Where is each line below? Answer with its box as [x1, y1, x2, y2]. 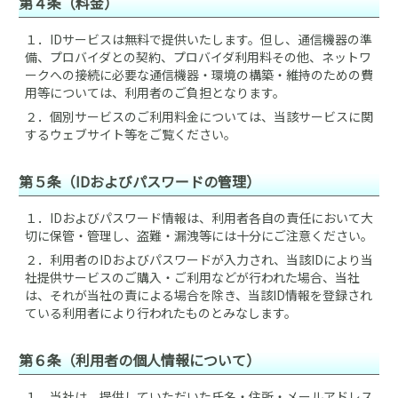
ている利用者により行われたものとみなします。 [25, 304, 297, 322]
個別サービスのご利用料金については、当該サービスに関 [50, 107, 373, 125]
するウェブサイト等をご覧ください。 [25, 125, 236, 143]
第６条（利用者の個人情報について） [19, 349, 260, 370]
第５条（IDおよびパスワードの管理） [19, 171, 260, 192]
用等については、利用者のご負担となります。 [25, 84, 285, 101]
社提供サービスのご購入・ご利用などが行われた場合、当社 [25, 268, 360, 286]
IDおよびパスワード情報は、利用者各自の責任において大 [50, 209, 373, 227]
